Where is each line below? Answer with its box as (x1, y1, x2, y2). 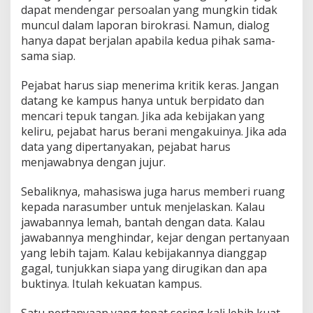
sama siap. (21, 48, 75, 64)
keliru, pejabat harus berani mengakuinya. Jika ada (21, 123, 286, 139)
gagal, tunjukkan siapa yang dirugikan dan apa (21, 260, 267, 276)
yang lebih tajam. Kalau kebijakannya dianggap (21, 245, 267, 261)
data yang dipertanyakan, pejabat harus (21, 138, 231, 154)
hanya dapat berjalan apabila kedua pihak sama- (21, 32, 275, 48)
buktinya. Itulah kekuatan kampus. (21, 275, 202, 291)
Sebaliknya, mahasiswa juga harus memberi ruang (21, 183, 285, 199)
